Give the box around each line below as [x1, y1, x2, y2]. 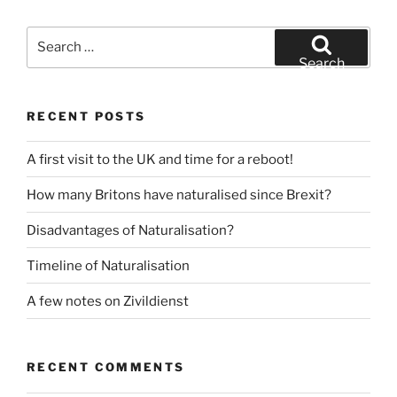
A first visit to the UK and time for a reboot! [27, 151, 293, 167]
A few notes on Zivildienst [27, 292, 189, 309]
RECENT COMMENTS [27, 360, 185, 374]
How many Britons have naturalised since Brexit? [27, 186, 331, 203]
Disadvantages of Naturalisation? [27, 222, 234, 238]
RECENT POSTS [27, 108, 146, 123]
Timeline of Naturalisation [27, 257, 190, 274]
